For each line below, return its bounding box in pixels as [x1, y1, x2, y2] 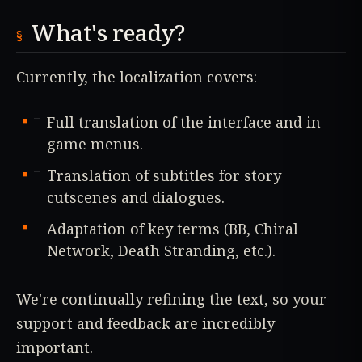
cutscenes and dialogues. [47, 187, 225, 207]
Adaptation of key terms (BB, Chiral [47, 218, 298, 238]
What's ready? [31, 16, 185, 48]
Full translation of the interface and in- [47, 112, 326, 132]
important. [16, 337, 93, 357]
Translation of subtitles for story [47, 165, 281, 185]
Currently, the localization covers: [16, 66, 257, 86]
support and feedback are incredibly [16, 313, 275, 333]
